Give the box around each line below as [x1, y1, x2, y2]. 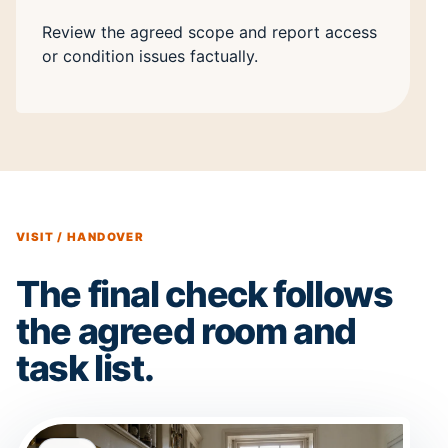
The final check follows [16, 272, 393, 317]
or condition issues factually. [42, 46, 258, 67]
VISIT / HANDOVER [16, 230, 145, 245]
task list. [16, 346, 154, 391]
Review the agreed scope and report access [42, 22, 377, 43]
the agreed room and [16, 309, 357, 354]
